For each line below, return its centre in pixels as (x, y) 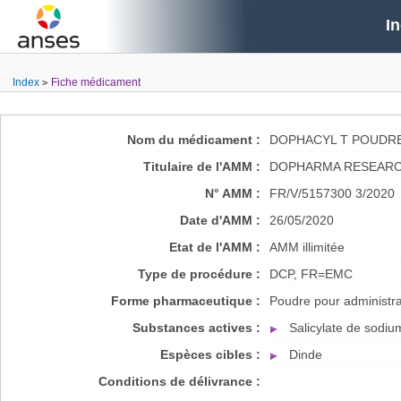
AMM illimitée (307, 247)
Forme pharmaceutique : (186, 301)
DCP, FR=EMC (311, 274)
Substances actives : (196, 328)
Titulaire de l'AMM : (202, 166)
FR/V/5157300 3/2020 (332, 193)
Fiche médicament (95, 82)
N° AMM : (233, 193)
